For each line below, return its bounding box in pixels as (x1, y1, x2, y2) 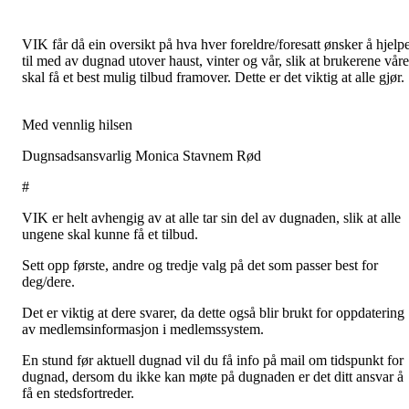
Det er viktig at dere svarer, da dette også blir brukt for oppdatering (22, 305, 404, 320)
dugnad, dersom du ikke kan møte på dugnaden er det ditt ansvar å (22, 369, 404, 384)
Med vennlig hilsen (22, 117, 132, 132)
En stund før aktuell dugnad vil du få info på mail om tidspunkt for (22, 352, 404, 368)
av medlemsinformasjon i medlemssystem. (22, 321, 264, 337)
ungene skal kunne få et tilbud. (22, 226, 202, 242)
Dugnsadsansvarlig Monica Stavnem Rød (22, 148, 261, 163)
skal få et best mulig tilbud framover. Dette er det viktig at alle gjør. (22, 69, 404, 85)
